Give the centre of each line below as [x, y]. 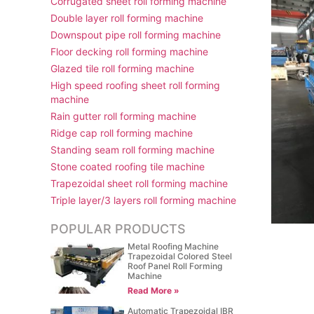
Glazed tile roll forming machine [122, 68]
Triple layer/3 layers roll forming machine [143, 200]
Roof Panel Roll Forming [175, 266]
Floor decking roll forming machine [129, 52]
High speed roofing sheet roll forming [135, 85]
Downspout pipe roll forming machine [136, 35]
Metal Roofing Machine [173, 246]
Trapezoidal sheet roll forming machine [139, 183]
